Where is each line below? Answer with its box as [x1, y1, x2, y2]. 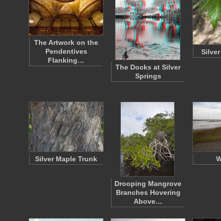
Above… [134, 197, 162, 205]
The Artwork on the [34, 38, 98, 46]
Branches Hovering [115, 188, 181, 196]
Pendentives [45, 47, 87, 55]
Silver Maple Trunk [35, 155, 97, 163]
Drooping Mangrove [114, 180, 182, 187]
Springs [135, 72, 161, 80]
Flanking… [48, 56, 84, 64]
